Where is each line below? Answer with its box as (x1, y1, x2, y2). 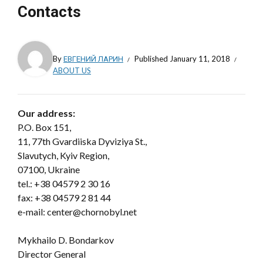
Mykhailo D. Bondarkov (18, 234, 114, 245)
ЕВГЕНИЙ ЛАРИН (63, 53, 123, 63)
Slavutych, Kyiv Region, (18, 149, 109, 161)
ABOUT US (53, 65, 91, 75)
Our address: (18, 107, 75, 119)
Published (134, 53, 170, 63)
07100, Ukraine (18, 163, 80, 175)
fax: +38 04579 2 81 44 (18, 191, 111, 203)
